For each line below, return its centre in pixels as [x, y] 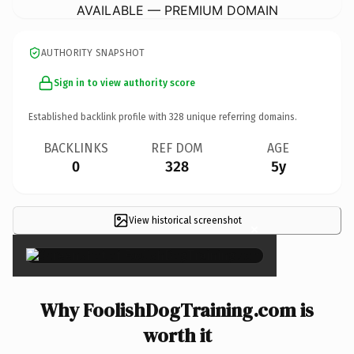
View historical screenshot [185, 220]
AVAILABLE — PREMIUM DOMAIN [177, 10]
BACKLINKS [76, 148]
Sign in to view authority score [124, 83]
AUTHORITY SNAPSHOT [93, 53]
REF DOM [177, 148]
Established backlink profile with [99, 117]
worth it [177, 335]
